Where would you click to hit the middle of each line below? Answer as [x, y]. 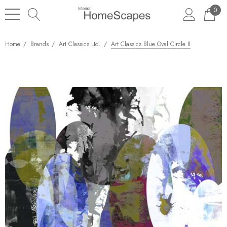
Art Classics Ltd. [80, 44]
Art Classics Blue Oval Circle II [151, 44]
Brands [40, 44]
